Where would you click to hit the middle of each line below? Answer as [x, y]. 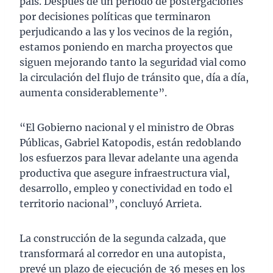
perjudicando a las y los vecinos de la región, [126, 32]
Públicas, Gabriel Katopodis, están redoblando [130, 143]
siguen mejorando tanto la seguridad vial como [133, 62]
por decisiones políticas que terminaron [115, 17]
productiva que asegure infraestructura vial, [125, 173]
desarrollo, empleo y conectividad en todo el [126, 189]
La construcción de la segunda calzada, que [123, 239]
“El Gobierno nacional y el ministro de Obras [127, 128]
